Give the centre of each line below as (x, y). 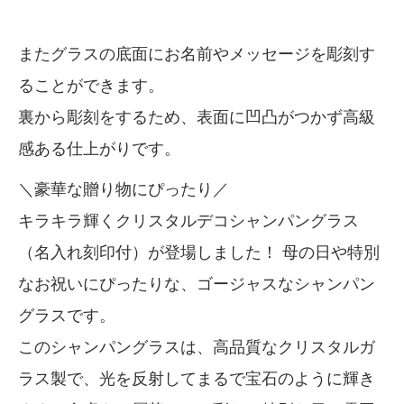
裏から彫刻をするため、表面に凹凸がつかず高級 (197, 118)
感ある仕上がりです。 (99, 149)
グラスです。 (67, 316)
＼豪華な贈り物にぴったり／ (124, 190)
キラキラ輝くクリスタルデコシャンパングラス (188, 221)
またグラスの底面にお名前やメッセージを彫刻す (197, 55)
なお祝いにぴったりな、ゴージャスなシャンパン (197, 285)
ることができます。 (91, 86)
